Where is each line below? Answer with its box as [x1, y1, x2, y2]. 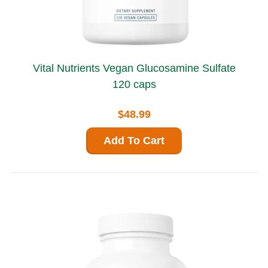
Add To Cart [103, 135, 165, 147]
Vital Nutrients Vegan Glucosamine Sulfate [32, 62, 103, 75]
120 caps [112, 78, 156, 91]
